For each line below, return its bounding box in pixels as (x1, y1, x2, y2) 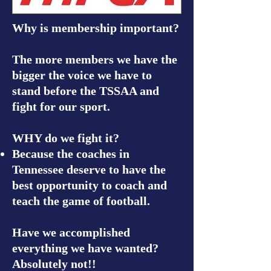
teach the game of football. (12, 194, 153, 207)
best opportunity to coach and (12, 178, 167, 192)
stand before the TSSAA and (12, 84, 159, 97)
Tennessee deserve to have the (12, 163, 166, 176)
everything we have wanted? (12, 241, 158, 255)
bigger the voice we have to (12, 68, 152, 82)
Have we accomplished (12, 226, 130, 239)
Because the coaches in (12, 147, 129, 160)
